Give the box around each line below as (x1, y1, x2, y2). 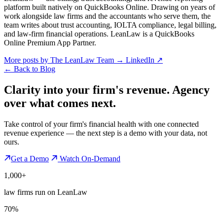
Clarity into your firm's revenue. (4, 83, 172, 96)
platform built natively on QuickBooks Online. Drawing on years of (4, 3, 215, 12)
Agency (172, 83, 210, 96)
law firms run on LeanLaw (4, 187, 87, 196)
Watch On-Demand (58, 154, 120, 163)
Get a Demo (11, 154, 49, 163)
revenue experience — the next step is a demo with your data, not (4, 128, 207, 137)
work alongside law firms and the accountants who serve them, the (4, 12, 211, 21)
